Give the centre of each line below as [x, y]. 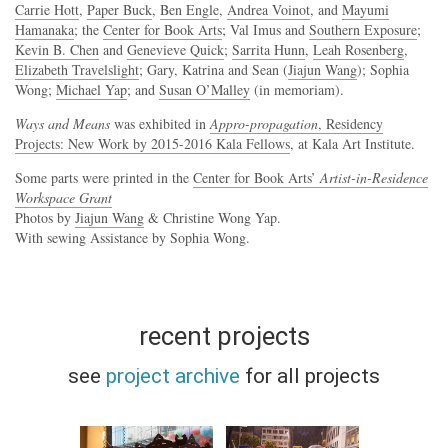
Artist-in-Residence [374, 177]
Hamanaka [44, 29]
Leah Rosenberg [358, 49]
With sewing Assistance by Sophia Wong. [132, 237]
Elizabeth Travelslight [77, 69]
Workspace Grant [63, 197]
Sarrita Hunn [268, 49]
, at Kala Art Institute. [352, 143]
